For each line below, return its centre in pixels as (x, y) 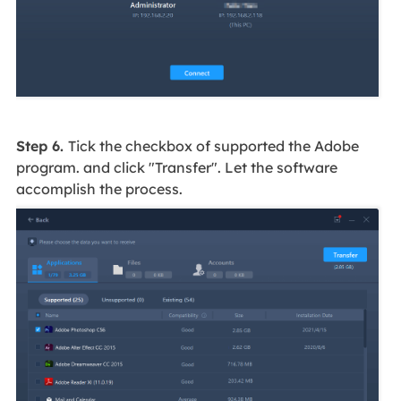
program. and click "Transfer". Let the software (176, 168)
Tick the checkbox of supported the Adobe (213, 146)
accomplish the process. (99, 189)
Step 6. (42, 146)
